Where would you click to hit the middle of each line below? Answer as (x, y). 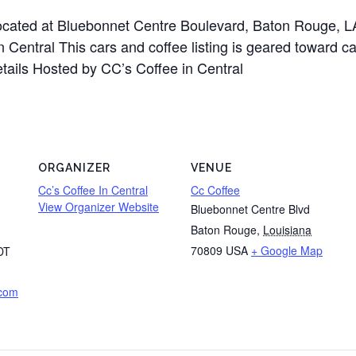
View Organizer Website (99, 207)
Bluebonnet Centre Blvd (250, 209)
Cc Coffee (215, 190)
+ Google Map (287, 250)
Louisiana (287, 230)
